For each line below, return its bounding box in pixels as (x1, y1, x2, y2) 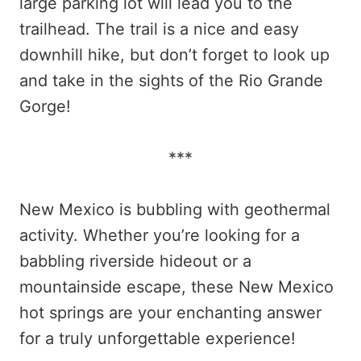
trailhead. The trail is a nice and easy (19, 19, 299, 39)
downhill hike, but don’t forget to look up (19, 45, 330, 65)
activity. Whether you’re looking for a (19, 226, 300, 246)
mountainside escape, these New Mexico (19, 277, 334, 297)
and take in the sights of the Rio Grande (19, 71, 323, 91)
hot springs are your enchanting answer (19, 303, 322, 323)
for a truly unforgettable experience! (19, 329, 296, 349)
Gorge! (19, 97, 71, 117)
